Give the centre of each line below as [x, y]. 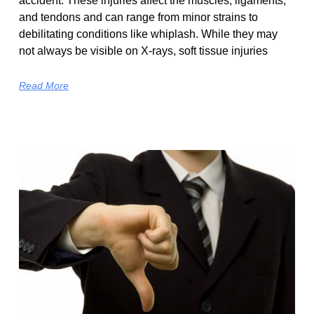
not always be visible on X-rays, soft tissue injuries [143, 50]
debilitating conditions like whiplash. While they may [148, 34]
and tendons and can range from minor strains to [138, 17]
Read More [43, 85]
